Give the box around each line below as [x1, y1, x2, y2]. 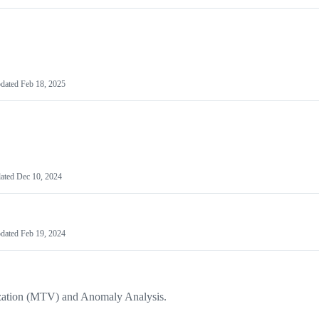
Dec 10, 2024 [16, 172, 62, 182]
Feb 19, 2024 [21, 229, 66, 239]
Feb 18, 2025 [21, 79, 66, 90]
